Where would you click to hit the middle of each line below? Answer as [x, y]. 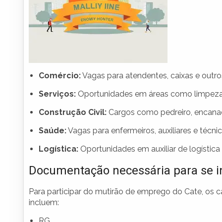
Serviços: [57, 94]
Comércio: [60, 76]
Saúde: [53, 131]
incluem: [44, 203]
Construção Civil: [73, 112]
